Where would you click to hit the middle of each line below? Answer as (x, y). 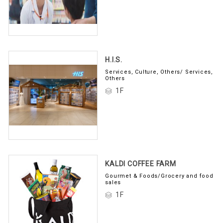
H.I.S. (114, 58)
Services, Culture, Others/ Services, (159, 70)
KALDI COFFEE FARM (141, 162)
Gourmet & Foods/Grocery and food (159, 174)
